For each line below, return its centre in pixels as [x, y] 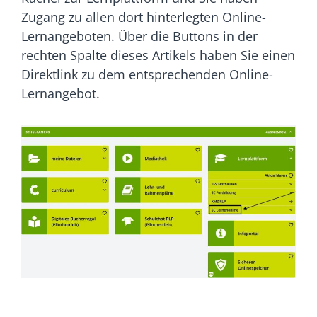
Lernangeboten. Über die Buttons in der [139, 36]
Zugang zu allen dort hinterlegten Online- [144, 17]
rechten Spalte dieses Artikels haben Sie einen [158, 55]
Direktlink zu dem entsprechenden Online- [147, 74]
